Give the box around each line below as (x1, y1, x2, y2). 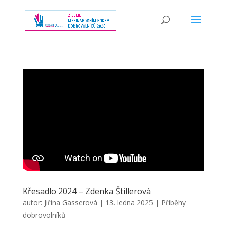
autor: (22, 197, 44, 207)
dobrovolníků (22, 210, 66, 220)
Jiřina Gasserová (44, 197, 97, 207)
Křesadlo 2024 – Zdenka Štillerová (22, 185, 151, 197)
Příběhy (161, 197, 186, 207)
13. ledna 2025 (105, 197, 153, 207)
